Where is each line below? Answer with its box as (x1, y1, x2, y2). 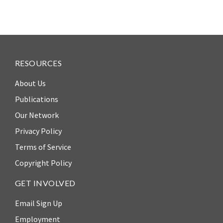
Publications (15, 94, 58, 104)
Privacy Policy (15, 125, 62, 136)
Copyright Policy (15, 157, 72, 168)
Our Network (15, 110, 59, 120)
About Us (15, 78, 46, 88)
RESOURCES (15, 58, 62, 68)
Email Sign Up (15, 198, 62, 208)
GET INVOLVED (15, 178, 76, 188)
